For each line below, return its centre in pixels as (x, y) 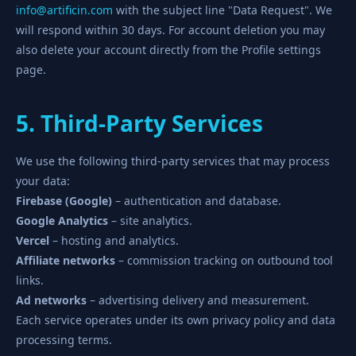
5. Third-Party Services (139, 123)
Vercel (33, 240)
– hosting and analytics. (114, 240)
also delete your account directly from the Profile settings (168, 50)
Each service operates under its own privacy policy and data (176, 320)
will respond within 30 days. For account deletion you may (170, 30)
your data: (43, 181)
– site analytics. (150, 221)
